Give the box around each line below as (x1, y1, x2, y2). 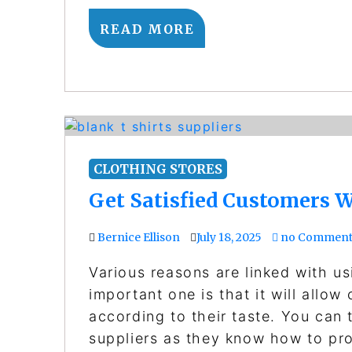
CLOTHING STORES (93, 160, 222, 177)
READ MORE (100, 20, 195, 37)
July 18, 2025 (196, 229, 262, 244)
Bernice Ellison (97, 229, 180, 244)
